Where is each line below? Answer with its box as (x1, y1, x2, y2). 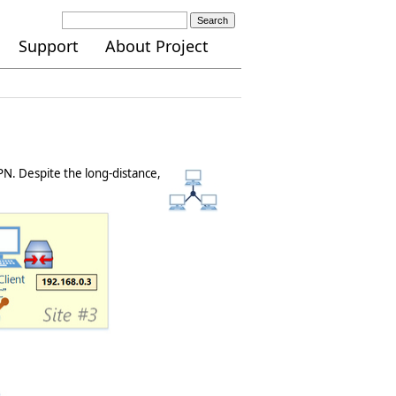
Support (19, 35, 79, 57)
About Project (104, 35, 209, 57)
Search (197, 15, 228, 26)
